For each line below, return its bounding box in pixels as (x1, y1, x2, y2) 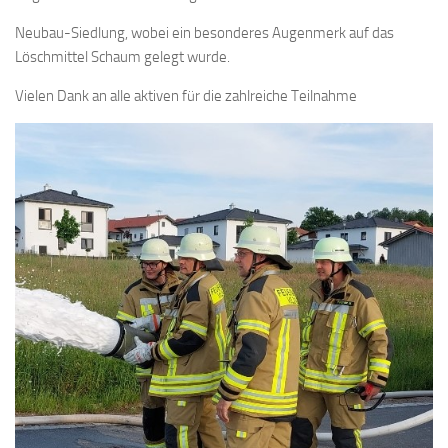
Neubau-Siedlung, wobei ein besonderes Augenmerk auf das (15, 24, 394, 42)
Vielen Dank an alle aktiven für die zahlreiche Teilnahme (15, 87, 357, 105)
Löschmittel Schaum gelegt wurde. (15, 48, 230, 66)
